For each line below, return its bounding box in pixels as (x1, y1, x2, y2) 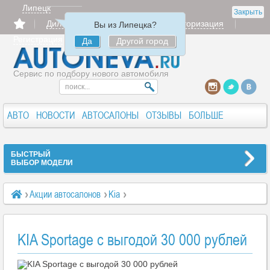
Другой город (116, 36, 168, 46)
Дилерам (46, 19, 82, 28)
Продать (111, 19, 144, 28)
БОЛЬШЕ (189, 108, 224, 122)
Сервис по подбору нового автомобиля (13, 69, 169, 78)
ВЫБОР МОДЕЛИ (11, 159, 73, 167)
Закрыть (234, 8, 262, 16)
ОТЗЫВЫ (146, 108, 181, 122)
